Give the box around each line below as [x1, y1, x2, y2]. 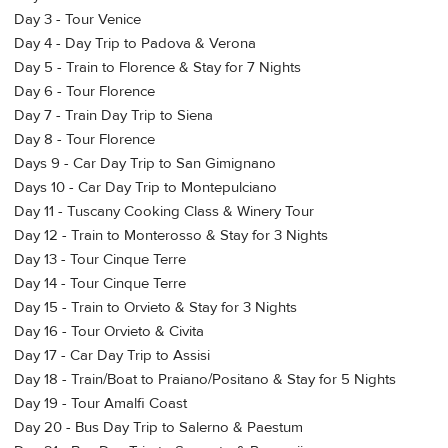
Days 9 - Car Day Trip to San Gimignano [14, 154, 276, 174]
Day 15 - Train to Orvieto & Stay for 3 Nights [14, 298, 297, 318]
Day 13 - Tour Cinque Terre [14, 250, 186, 270]
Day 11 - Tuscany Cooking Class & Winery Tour [14, 202, 314, 222]
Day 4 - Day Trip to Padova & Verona [14, 34, 256, 54]
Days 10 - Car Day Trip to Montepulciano [14, 178, 277, 198]
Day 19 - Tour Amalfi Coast [14, 394, 187, 414]
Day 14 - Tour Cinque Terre [14, 274, 186, 294]
